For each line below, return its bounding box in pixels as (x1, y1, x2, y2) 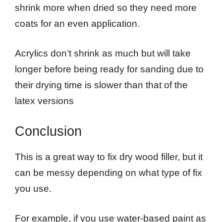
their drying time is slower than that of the (15, 80, 188, 91)
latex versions (15, 96, 74, 107)
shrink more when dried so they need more (15, 2, 197, 13)
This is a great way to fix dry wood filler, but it (15, 151, 203, 162)
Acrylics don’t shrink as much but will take (15, 48, 191, 59)
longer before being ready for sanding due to (15, 64, 204, 75)
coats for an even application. (15, 18, 140, 29)
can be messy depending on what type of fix (15, 167, 202, 178)
